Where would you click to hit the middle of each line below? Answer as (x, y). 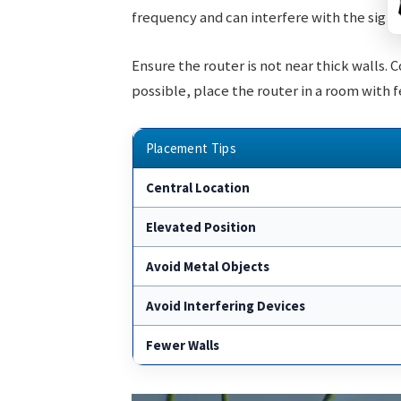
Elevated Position (200, 226)
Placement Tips (191, 148)
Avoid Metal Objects (207, 266)
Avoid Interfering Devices (225, 305)
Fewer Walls (182, 345)
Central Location (197, 187)
